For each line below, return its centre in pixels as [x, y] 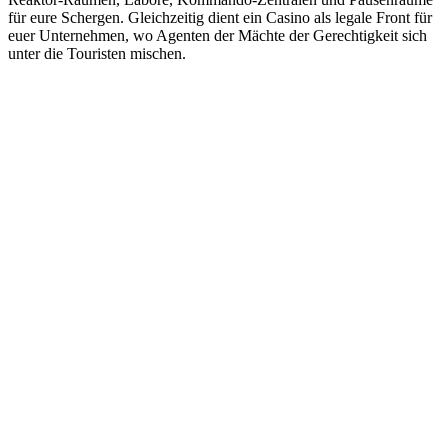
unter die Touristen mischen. [97, 53]
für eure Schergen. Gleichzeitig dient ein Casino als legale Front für [220, 17]
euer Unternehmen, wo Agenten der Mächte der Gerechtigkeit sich [217, 35]
